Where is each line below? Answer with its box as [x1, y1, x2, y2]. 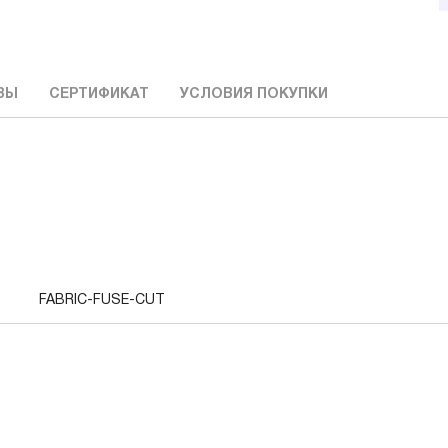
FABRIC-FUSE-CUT [39, 293, 165, 307]
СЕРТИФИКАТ [49, 88, 149, 102]
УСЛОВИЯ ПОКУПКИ [180, 88, 328, 102]
